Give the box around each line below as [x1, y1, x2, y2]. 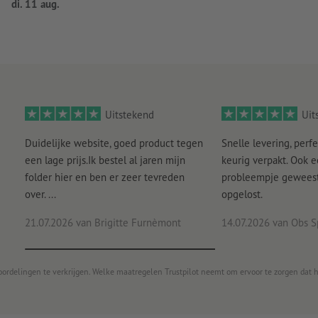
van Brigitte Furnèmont [72, 216, 181, 230]
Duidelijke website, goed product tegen [24, 136, 203, 150]
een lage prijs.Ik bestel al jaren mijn [24, 153, 185, 168]
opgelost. [221, 187, 263, 202]
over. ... [24, 187, 56, 202]
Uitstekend [105, 108, 154, 122]
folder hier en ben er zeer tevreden [24, 170, 185, 185]
